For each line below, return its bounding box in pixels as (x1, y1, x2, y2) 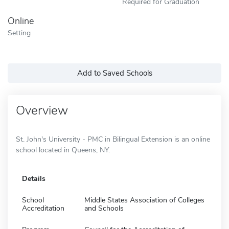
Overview (16, 102, 68, 119)
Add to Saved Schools (77, 67, 152, 78)
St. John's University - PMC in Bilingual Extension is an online (16, 134, 210, 144)
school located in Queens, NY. (16, 145, 110, 155)
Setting (8, 27, 31, 38)
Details (22, 173, 45, 184)
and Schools (84, 203, 124, 213)
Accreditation (22, 203, 64, 213)
